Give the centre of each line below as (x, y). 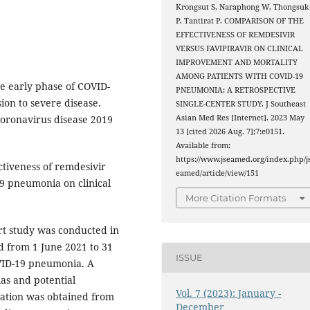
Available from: (203, 146)
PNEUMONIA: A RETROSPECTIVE (236, 90)
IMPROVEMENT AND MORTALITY (237, 63)
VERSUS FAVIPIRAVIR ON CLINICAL (240, 49)
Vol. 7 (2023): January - (229, 293)
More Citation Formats (236, 198)
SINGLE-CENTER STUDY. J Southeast (241, 104)
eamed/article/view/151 (218, 173)
